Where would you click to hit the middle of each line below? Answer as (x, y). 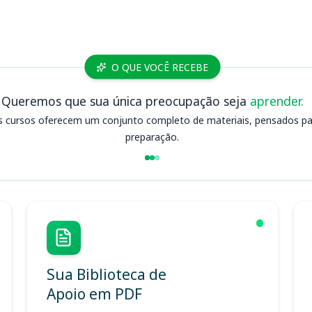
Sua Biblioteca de (106, 274)
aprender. (276, 101)
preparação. (153, 136)
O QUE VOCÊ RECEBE (159, 67)
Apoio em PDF (94, 294)
